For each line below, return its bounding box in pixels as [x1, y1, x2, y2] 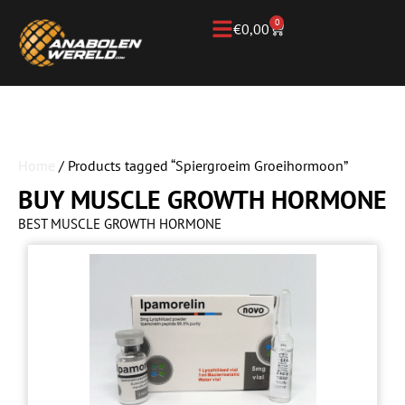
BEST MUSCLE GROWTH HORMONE [18, 215, 221, 233]
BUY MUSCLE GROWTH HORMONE [18, 183, 387, 217]
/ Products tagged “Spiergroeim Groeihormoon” [55, 156, 348, 175]
